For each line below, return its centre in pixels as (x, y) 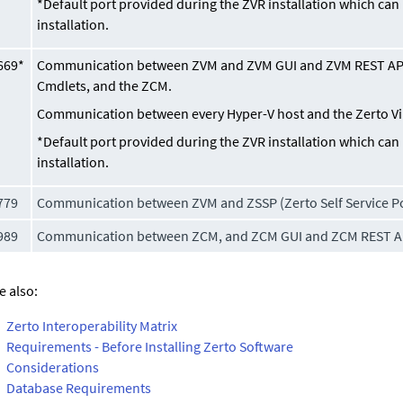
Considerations (53, 367)
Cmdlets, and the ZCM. (105, 85)
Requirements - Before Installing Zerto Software (150, 346)
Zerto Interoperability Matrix (92, 325)
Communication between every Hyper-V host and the (197, 113)
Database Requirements (79, 387)
